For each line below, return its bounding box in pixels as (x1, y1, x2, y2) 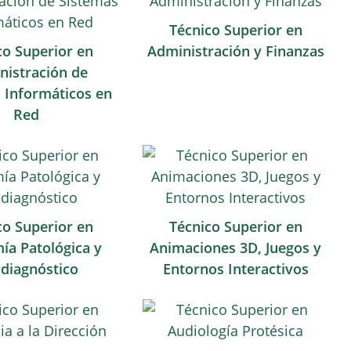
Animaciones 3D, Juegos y (150, 238, 322, 257)
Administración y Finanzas (147, 42, 324, 60)
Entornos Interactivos (162, 259, 309, 278)
